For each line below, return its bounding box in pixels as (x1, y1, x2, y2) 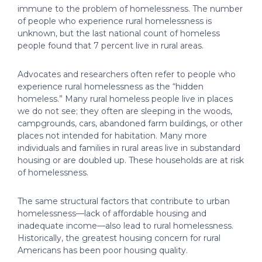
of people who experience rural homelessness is (18, 16, 212, 26)
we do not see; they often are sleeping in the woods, (18, 106, 232, 116)
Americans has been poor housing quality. (18, 245, 188, 256)
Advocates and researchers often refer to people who (18, 69, 236, 80)
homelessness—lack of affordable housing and (18, 208, 206, 219)
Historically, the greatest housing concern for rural (18, 233, 220, 243)
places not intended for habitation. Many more (18, 130, 207, 141)
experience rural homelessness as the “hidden (18, 81, 204, 92)
